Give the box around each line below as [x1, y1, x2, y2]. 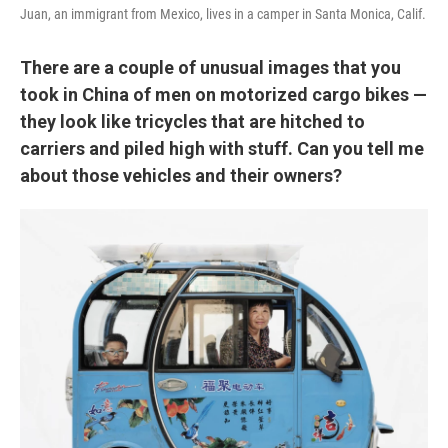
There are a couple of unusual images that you [20, 57, 401, 78]
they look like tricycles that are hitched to [20, 111, 365, 132]
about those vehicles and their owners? [20, 165, 342, 186]
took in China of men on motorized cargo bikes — [20, 84, 427, 105]
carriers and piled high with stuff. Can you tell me [20, 138, 424, 159]
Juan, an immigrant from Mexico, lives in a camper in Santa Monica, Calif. [20, 6, 426, 22]
